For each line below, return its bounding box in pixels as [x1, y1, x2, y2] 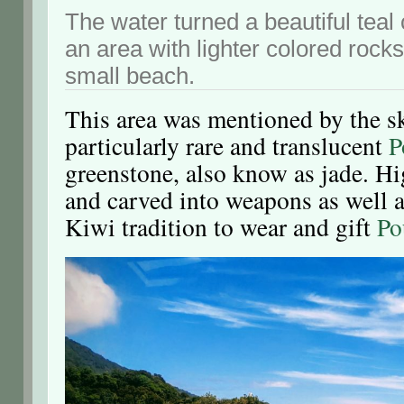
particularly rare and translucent [64, 129, 389, 163]
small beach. [64, 61, 195, 89]
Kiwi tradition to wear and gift [64, 210, 377, 244]
